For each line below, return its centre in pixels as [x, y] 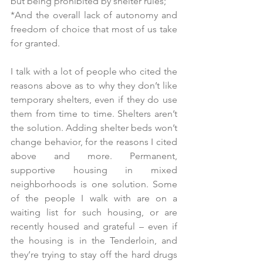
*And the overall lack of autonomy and [94, 15]
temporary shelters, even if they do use [94, 100]
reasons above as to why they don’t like [94, 85]
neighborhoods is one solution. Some [94, 184]
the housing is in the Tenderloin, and [94, 240]
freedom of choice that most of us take [94, 29]
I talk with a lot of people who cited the [94, 71]
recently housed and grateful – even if [94, 226]
